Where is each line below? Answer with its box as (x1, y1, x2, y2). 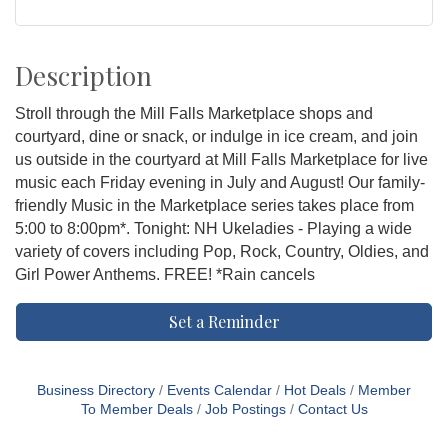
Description (15, 58, 152, 94)
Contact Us (297, 402, 368, 418)
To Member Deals (80, 402, 193, 418)
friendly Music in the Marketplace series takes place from (15, 197, 414, 215)
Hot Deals (284, 383, 346, 399)
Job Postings (204, 402, 286, 418)
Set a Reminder (168, 311, 280, 333)
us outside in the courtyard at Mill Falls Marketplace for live (15, 151, 428, 169)
